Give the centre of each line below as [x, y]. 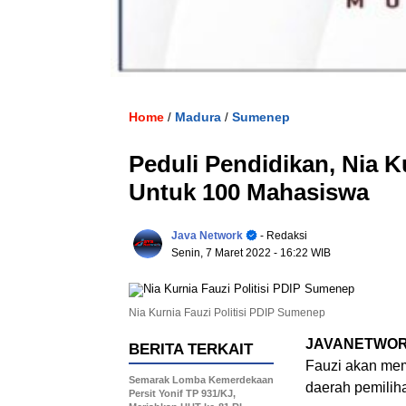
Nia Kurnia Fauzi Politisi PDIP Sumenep [227, 312]
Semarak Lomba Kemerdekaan [201, 379]
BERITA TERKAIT [191, 349]
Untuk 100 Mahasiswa [249, 192]
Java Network [207, 235]
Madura [198, 116]
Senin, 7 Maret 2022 [222, 252]
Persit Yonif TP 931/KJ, [182, 393]
